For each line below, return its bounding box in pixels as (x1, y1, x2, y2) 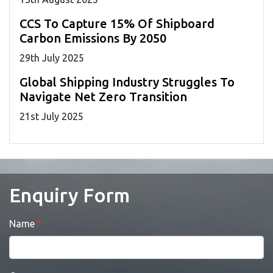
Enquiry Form (9, 183, 130, 206)
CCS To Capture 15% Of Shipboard (19, 16, 214, 30)
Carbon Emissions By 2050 (19, 30, 166, 45)
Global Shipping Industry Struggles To (19, 74, 235, 89)
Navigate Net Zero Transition (19, 89, 187, 104)
